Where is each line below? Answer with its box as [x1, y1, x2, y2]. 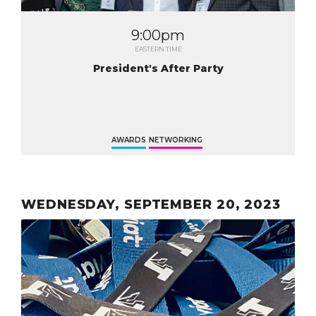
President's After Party [92, 62, 224, 75]
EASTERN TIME [134, 45, 182, 53]
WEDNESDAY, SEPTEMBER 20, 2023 [21, 197, 281, 212]
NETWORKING [148, 135, 202, 145]
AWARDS [111, 135, 146, 145]
